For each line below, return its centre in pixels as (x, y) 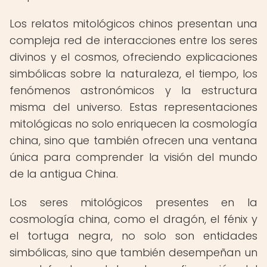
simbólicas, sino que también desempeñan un (133, 252)
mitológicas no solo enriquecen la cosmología (133, 124)
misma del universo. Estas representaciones (133, 107)
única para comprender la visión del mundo (133, 157)
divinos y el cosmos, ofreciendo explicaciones (133, 57)
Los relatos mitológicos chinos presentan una (133, 24)
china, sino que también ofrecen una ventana (133, 140)
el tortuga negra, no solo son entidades (133, 236)
